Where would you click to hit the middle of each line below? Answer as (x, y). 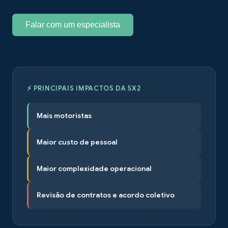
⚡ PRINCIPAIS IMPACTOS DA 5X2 (84, 88)
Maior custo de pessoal (77, 142)
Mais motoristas (64, 116)
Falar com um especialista (73, 25)
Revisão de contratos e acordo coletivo (106, 195)
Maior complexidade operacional (94, 168)
